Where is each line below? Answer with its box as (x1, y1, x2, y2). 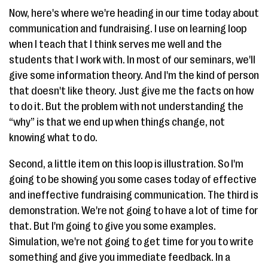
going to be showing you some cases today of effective (9, 173, 257, 185)
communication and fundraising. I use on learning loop (9, 23, 246, 35)
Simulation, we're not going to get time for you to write (9, 236, 254, 248)
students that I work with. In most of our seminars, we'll (9, 54, 255, 66)
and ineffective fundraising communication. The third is (9, 189, 258, 201)
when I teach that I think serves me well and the (9, 38, 222, 50)
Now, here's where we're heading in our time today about (9, 7, 259, 19)
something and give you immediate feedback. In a (9, 251, 230, 263)
